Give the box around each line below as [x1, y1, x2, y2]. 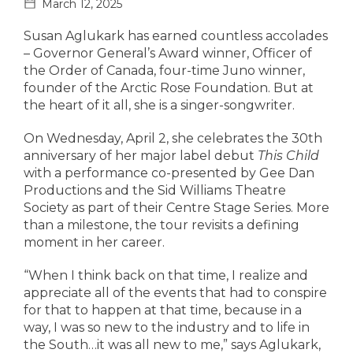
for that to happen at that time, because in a [24, 303, 302, 318]
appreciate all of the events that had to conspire [24, 285, 327, 300]
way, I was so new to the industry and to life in [24, 320, 310, 335]
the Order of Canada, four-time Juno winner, [24, 63, 305, 78]
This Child [258, 148, 319, 163]
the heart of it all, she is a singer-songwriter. [24, 98, 295, 113]
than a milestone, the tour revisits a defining [24, 217, 299, 232]
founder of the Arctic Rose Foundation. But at [24, 80, 314, 95]
